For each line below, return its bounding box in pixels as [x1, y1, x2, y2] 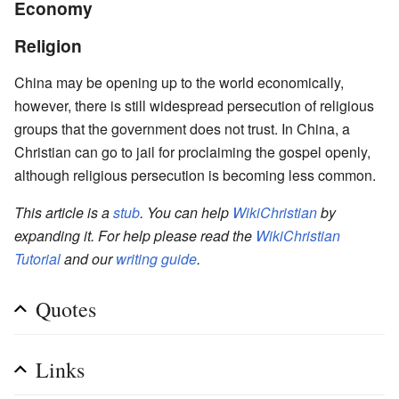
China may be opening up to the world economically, [14, 71, 344, 93]
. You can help [140, 201, 232, 223]
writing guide [116, 248, 197, 269]
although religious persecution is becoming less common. [14, 164, 376, 185]
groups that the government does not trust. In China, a [14, 118, 350, 139]
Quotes [36, 294, 96, 323]
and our [61, 248, 116, 269]
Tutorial [14, 248, 61, 269]
